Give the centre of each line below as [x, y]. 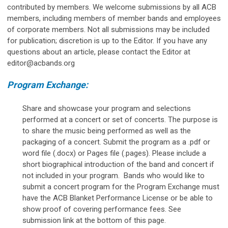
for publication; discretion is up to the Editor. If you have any [107, 40]
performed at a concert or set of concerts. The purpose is [120, 119]
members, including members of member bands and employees [114, 18]
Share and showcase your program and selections [107, 108]
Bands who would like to [164, 175]
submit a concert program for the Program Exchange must [121, 187]
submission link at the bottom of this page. [96, 220]
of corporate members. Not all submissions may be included [108, 29]
